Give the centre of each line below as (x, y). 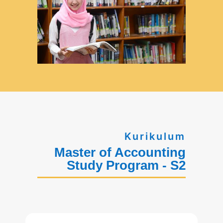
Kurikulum (155, 136)
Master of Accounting (120, 152)
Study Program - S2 (126, 165)
